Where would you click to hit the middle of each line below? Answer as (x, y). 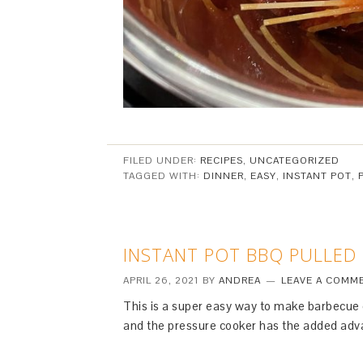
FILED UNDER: (162, 160)
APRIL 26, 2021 (161, 280)
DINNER (224, 175)
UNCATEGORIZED (295, 160)
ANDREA (240, 280)
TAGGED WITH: (163, 175)
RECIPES (222, 160)
